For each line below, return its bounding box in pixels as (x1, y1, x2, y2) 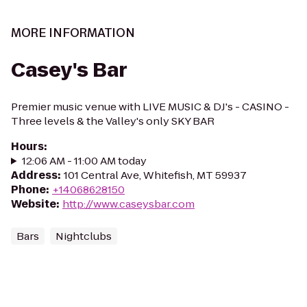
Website (11, 197, 56, 211)
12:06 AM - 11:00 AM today (21, 153, 147, 168)
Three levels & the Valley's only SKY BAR (11, 114, 214, 128)
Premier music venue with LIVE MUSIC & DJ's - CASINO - (11, 99, 289, 114)
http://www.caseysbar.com (62, 197, 195, 211)
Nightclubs (56, 229, 112, 243)
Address (11, 168, 58, 182)
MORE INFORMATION (11, 25, 135, 41)
